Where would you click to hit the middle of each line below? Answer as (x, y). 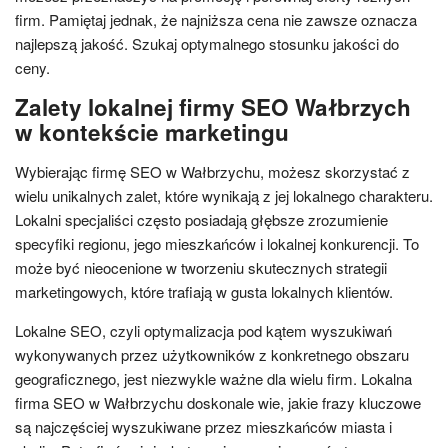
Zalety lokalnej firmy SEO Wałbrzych (213, 106)
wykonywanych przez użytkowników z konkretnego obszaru (212, 354)
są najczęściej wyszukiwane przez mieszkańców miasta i (203, 426)
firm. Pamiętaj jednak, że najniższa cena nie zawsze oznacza (216, 19)
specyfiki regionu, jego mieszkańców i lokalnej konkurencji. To (217, 243)
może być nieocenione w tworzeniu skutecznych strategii (201, 267)
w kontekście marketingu (152, 131)
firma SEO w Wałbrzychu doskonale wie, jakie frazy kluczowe (218, 402)
